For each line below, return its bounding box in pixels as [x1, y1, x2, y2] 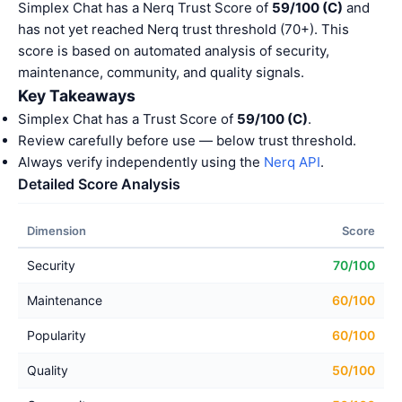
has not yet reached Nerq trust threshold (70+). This [18, 21, 349, 38]
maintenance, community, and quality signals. [18, 64, 304, 81]
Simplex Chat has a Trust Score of [18, 110, 237, 127]
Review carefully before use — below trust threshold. [18, 132, 356, 149]
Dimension [27, 223, 86, 238]
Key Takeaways [18, 86, 135, 105]
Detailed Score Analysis [18, 175, 180, 193]
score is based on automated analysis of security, [18, 42, 329, 59]
